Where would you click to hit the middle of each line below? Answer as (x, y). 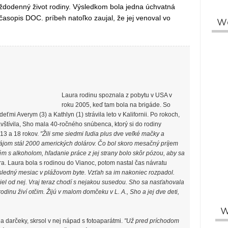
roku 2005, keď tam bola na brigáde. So (116, 105)
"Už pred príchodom (151, 221)
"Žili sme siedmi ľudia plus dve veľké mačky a (102, 134)
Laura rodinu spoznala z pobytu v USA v (117, 95)
